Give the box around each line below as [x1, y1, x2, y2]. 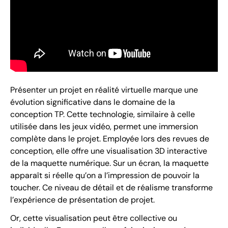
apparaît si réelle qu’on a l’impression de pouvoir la [10, 169, 199, 181]
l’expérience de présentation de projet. [10, 194, 155, 205]
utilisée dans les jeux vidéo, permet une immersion [10, 121, 198, 132]
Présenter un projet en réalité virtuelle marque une [10, 84, 198, 95]
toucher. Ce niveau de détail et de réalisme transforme [10, 182, 213, 193]
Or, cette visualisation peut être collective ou [10, 212, 177, 223]
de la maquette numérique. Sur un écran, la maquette [10, 157, 209, 168]
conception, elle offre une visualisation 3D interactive [10, 145, 207, 156]
